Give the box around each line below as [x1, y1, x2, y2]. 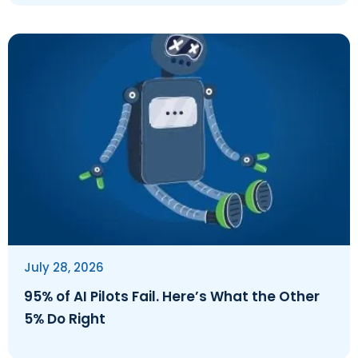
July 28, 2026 [24, 259, 104, 276]
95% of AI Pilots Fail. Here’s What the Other [24, 287, 320, 307]
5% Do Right [24, 309, 105, 329]
